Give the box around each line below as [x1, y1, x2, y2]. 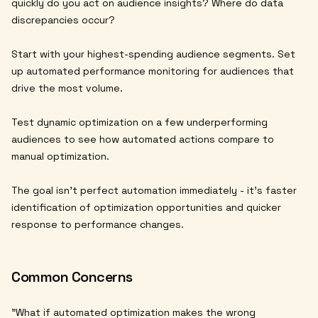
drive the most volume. [11, 82, 123, 95]
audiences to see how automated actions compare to [11, 133, 274, 146]
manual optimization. [11, 150, 109, 163]
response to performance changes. [11, 218, 184, 231]
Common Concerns [11, 268, 133, 287]
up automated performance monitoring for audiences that [11, 65, 294, 78]
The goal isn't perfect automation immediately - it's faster [11, 184, 297, 197]
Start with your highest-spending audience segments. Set [11, 48, 295, 61]
